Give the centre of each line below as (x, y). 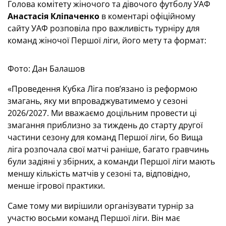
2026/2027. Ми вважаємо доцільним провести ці (102, 113)
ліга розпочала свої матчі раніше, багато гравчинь (108, 149)
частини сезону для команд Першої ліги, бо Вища (105, 137)
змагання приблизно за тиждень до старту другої (105, 125)
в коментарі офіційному (147, 16)
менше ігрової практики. (56, 186)
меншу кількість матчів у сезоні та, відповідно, (99, 174)
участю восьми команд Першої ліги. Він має (94, 218)
